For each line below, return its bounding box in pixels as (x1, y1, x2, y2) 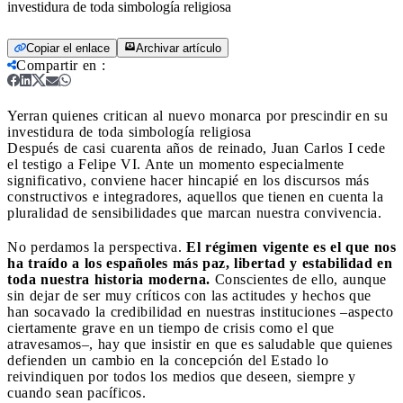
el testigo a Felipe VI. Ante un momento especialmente (7, 156, 345, 172)
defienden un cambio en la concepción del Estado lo (7, 352, 328, 368)
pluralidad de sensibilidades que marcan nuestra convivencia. (7, 204, 381, 220)
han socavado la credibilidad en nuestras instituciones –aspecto (7, 303, 393, 319)
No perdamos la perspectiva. (7, 238, 186, 255)
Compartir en (16, 57, 97, 73)
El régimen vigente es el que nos (186, 238, 396, 255)
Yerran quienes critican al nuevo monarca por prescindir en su (7, 107, 388, 123)
